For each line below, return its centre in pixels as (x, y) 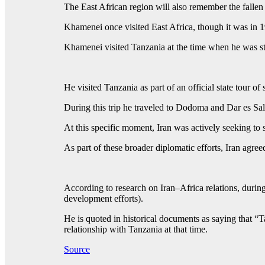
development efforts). (104, 199)
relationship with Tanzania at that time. (136, 230)
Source (77, 250)
